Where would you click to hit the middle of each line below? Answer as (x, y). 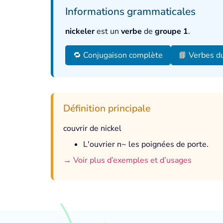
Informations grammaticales (130, 11)
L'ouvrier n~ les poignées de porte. (146, 144)
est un (108, 31)
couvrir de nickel (92, 128)
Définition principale (107, 109)
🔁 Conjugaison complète (118, 55)
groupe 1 (171, 31)
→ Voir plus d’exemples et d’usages (127, 160)
